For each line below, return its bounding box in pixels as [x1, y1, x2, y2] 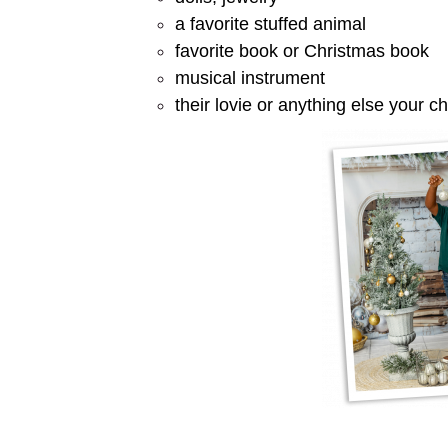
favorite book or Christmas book [174, 41, 429, 61]
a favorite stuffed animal [174, 14, 366, 34]
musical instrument [174, 68, 325, 88]
